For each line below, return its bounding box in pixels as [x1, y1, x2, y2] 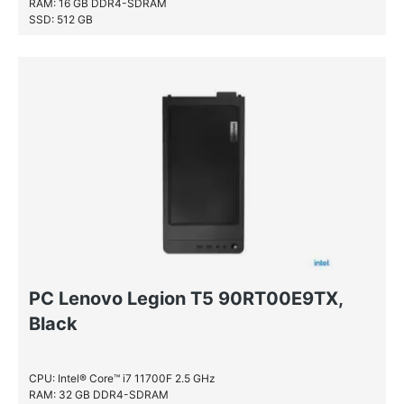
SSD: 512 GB [29, 13, 93, 26]
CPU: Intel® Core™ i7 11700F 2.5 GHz [29, 372, 216, 385]
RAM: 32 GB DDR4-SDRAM [29, 388, 169, 401]
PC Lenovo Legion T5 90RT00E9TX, [29, 288, 343, 309]
